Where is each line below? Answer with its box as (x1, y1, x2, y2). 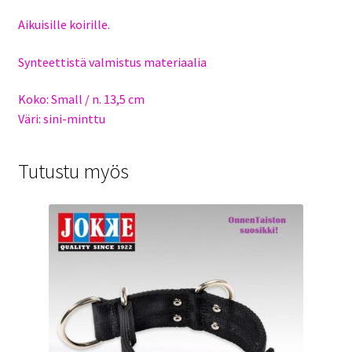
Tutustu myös (17, 158, 129, 184)
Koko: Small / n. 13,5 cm (17, 91, 145, 108)
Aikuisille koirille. (17, 16, 110, 33)
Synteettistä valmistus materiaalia (17, 53, 207, 70)
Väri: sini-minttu (17, 111, 105, 127)
